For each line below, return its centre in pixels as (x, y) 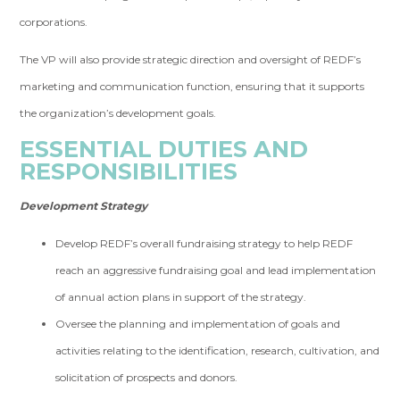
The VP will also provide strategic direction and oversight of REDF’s (191, 59)
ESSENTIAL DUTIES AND (164, 149)
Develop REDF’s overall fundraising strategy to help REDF (204, 243)
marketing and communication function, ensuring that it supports (192, 86)
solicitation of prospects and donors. (147, 377)
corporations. (54, 22)
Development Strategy (84, 206)
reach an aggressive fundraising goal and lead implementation (216, 270)
